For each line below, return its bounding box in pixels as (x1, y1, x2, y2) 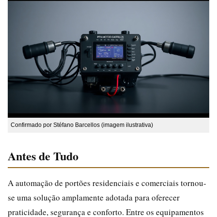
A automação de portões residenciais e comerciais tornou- (8, 177, 206, 188)
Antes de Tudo (8, 147, 78, 164)
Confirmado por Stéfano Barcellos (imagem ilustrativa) (11, 121, 153, 128)
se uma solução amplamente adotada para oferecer (8, 191, 180, 203)
